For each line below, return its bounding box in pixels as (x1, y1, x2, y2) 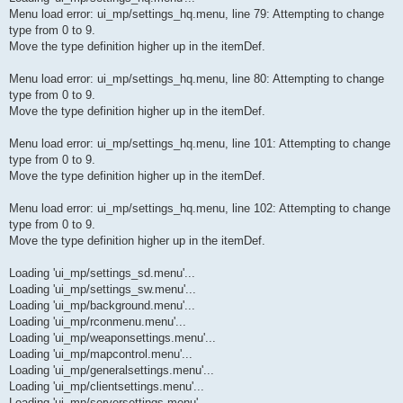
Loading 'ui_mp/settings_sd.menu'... (9, 265, 195, 280)
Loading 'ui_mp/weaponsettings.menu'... (9, 330, 216, 345)
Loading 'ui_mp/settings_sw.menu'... (9, 282, 196, 296)
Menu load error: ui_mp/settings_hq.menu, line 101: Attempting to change (9, 136, 390, 150)
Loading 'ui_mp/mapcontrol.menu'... (9, 346, 193, 361)
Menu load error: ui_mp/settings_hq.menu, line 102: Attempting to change (9, 201, 390, 215)
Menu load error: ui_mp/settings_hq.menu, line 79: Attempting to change (9, 6, 384, 21)
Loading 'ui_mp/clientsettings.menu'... (9, 379, 204, 393)
